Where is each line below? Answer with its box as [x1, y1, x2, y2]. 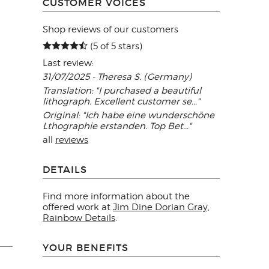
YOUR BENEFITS [43, 241, 128, 253]
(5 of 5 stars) [88, 41, 142, 52]
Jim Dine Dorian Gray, [113, 202, 210, 213]
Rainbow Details [43, 213, 115, 223]
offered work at [43, 202, 113, 213]
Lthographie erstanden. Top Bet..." [43, 121, 192, 131]
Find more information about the [43, 191, 190, 202]
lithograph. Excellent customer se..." [43, 96, 200, 107]
